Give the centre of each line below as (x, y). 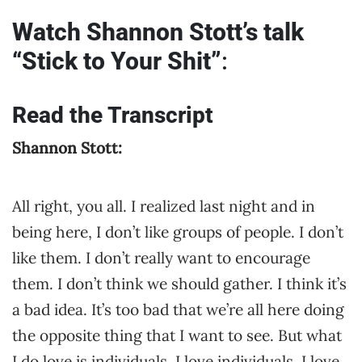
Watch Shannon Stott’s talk (158, 32)
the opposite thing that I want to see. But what (177, 335)
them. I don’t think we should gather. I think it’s (179, 284)
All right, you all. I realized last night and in (164, 206)
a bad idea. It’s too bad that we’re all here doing (178, 309)
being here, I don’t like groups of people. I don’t (178, 232)
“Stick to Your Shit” (117, 61)
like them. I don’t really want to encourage (161, 258)
